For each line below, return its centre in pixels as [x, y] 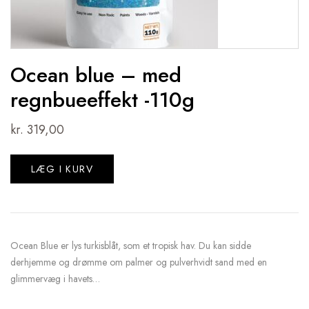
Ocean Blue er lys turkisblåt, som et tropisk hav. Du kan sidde [131, 245]
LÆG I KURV [62, 169]
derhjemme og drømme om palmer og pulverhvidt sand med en [139, 262]
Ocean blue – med [96, 74]
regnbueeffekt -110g [102, 99]
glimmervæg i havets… [55, 278]
